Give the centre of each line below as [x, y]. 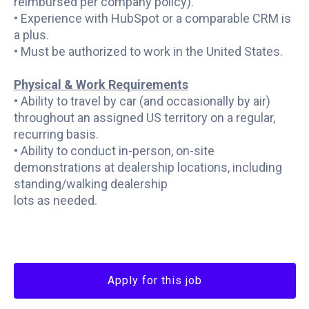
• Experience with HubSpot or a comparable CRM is [152, 18]
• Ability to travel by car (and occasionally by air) [142, 101]
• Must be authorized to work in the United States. [148, 51]
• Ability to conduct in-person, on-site [114, 151]
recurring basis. [56, 134]
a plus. [31, 35]
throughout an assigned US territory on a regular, [144, 118]
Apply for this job [154, 280]
